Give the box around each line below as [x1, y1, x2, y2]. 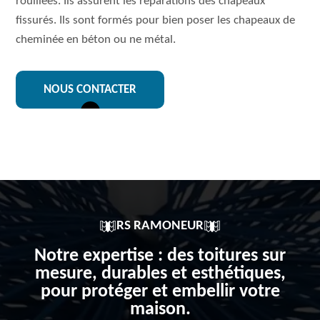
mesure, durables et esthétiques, [34, 264, 286, 284]
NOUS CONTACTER [44, 84, 137, 96]
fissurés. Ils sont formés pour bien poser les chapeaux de [16, 14, 296, 26]
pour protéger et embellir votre [40, 282, 280, 301]
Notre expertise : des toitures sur [34, 246, 286, 266]
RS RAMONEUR [116, 219, 204, 233]
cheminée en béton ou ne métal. [16, 34, 176, 46]
